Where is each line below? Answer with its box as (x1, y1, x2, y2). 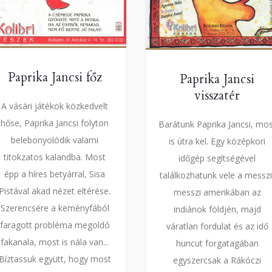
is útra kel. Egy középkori (169, 135, 266, 148)
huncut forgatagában (175, 237, 259, 250)
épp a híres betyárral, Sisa (4, 168, 106, 180)
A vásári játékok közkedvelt (1, 100, 109, 112)
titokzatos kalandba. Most (4, 151, 106, 163)
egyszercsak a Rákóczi (173, 254, 262, 267)
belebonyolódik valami (11, 134, 99, 146)
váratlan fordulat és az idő (166, 220, 268, 233)
